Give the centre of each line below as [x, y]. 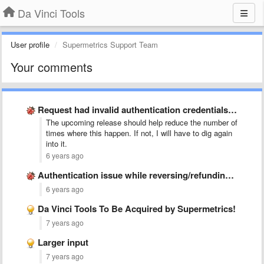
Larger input [63, 242]
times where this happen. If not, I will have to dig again [139, 133]
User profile [30, 44]
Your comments [52, 67]
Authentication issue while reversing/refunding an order [131, 175]
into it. [57, 143]
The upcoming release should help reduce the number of [142, 122]
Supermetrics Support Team [110, 44]
